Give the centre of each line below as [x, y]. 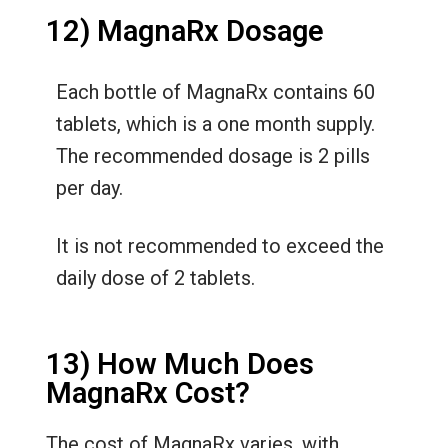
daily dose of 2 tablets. [155, 277]
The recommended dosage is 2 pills [212, 155]
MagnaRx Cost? [147, 392]
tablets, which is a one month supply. [215, 123]
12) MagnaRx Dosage [184, 30]
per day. [89, 187]
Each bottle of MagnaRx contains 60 [215, 91]
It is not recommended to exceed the [219, 245]
